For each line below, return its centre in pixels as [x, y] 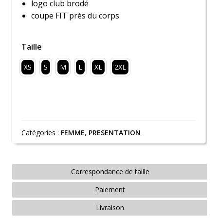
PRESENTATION [114, 133]
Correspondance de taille [110, 171]
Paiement [110, 189]
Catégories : [41, 133]
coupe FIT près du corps [75, 16]
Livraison [110, 207]
